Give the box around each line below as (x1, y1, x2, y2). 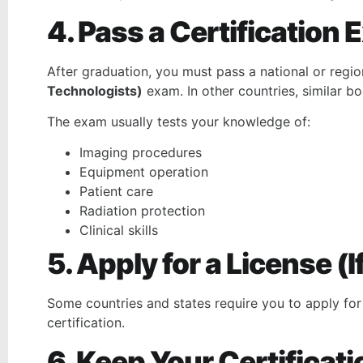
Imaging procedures (79, 144, 202, 161)
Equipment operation (79, 164, 208, 181)
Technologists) (47, 82, 143, 99)
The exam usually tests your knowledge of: (47, 113, 310, 130)
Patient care (79, 183, 153, 200)
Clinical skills (79, 222, 158, 239)
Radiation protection (79, 203, 205, 220)
